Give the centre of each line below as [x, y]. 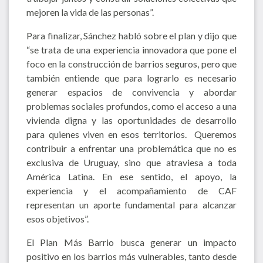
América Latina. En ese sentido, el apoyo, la [131, 176]
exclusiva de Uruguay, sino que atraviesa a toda [131, 162]
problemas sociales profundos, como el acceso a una [131, 106]
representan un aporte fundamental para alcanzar [131, 204]
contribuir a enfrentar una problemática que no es [131, 148]
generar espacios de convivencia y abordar [131, 92]
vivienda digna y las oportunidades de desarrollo [131, 120]
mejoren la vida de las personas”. [90, 12]
